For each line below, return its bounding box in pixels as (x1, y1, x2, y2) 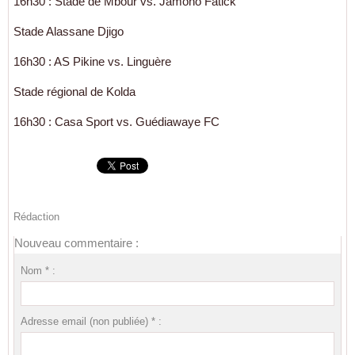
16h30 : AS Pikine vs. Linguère (13, 54, 171, 68)
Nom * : (20, 264, 55, 277)
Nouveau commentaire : (14, 235, 139, 250)
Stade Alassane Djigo (13, 24, 124, 38)
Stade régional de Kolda (13, 84, 136, 98)
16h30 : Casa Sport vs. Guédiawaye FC (13, 114, 219, 128)
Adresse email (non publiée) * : (20, 315, 162, 327)
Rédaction (13, 210, 59, 223)
